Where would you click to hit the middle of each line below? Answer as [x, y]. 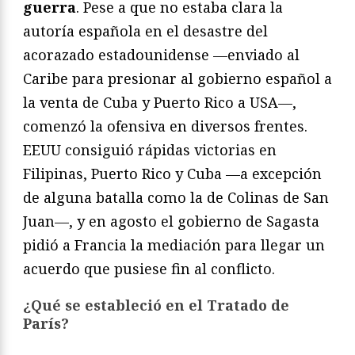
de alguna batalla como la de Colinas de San [176, 197]
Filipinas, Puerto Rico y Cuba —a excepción [172, 173]
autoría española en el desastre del [145, 31]
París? [46, 323]
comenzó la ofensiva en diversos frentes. [165, 126]
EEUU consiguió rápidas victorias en [150, 149]
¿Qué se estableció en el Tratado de [156, 305]
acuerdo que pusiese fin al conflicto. [149, 268]
